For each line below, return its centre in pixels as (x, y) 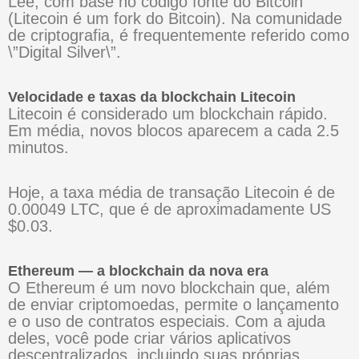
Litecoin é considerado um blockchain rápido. (168, 114)
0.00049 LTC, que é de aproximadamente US (169, 210)
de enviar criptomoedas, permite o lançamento (173, 305)
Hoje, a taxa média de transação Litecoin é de (171, 193)
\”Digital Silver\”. (65, 52)
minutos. (38, 148)
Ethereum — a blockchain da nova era (138, 271)
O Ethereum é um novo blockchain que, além (169, 288)
